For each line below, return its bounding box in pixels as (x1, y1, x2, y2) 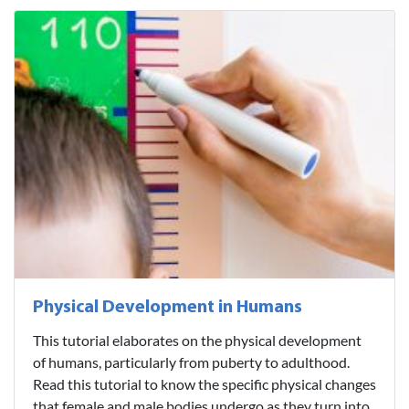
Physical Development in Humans (33, 298, 302, 317)
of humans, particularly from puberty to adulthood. (33, 352, 350, 371)
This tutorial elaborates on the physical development (33, 330, 362, 349)
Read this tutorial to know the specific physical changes (33, 374, 376, 393)
